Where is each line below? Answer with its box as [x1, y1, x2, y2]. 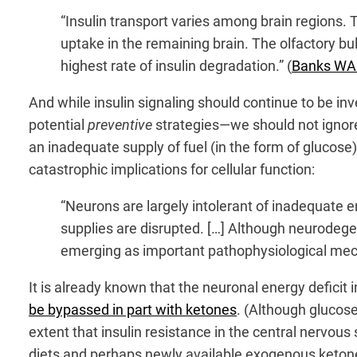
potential [29, 116, 88, 133]
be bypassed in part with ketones [29, 300, 237, 318]
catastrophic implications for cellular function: [29, 160, 318, 178]
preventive [88, 116, 152, 133]
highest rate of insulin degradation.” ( [61, 57, 292, 74]
